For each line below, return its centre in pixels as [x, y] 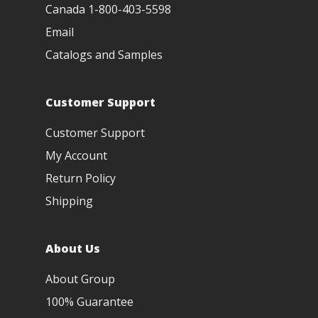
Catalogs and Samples [104, 55]
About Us [73, 248]
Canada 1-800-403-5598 [108, 9]
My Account [76, 155]
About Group [80, 279]
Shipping [69, 201]
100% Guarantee [89, 302]
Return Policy [81, 178]
